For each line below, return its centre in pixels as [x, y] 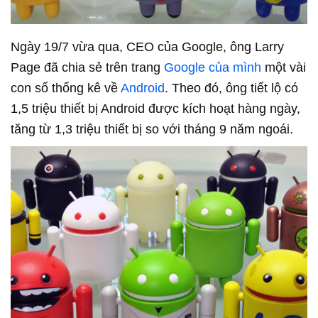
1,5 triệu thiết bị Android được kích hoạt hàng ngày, [155, 108]
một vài [284, 67]
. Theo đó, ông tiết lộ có [231, 88]
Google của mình [213, 67]
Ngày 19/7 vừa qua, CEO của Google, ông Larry [147, 46]
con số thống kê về [66, 88]
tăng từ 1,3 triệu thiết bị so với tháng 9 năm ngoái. [152, 129]
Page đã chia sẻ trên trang [87, 67]
